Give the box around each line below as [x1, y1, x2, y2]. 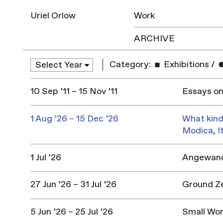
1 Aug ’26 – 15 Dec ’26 [30, 112, 118, 124]
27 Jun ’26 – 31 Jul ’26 [30, 179, 116, 191]
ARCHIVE [134, 33, 175, 44]
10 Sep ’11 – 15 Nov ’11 [30, 85, 117, 97]
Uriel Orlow [30, 10, 76, 21]
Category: [110, 59, 151, 71]
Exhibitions [162, 59, 210, 71]
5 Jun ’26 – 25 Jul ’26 [30, 206, 113, 218]
